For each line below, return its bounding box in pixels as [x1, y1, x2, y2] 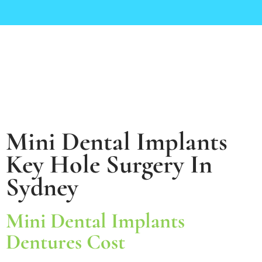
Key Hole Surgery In [6, 148, 212, 180]
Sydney [6, 171, 78, 203]
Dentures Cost [6, 229, 125, 254]
